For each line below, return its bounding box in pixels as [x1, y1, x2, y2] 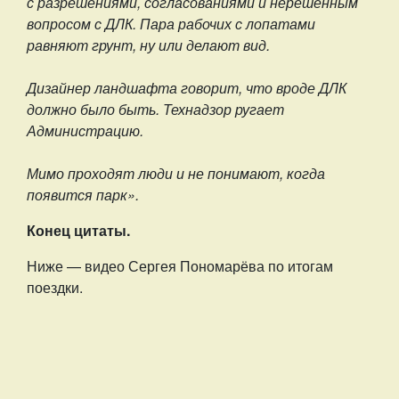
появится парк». [27, 184, 139, 205]
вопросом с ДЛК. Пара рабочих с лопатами [27, 13, 315, 34]
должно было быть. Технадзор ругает [27, 99, 284, 119]
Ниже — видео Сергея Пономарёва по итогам [27, 256, 333, 276]
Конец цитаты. [27, 220, 134, 240]
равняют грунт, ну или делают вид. [27, 35, 270, 55]
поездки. [27, 277, 86, 297]
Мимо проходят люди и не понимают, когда [27, 163, 325, 183]
